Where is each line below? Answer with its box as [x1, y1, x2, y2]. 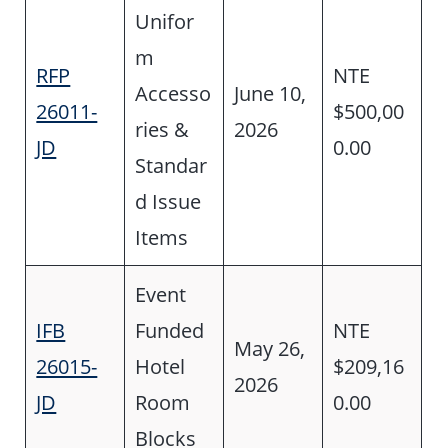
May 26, [234, 333, 306, 362]
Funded [135, 315, 205, 344]
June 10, [234, 78, 307, 107]
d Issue [135, 186, 202, 215]
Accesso [135, 78, 212, 107]
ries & [135, 114, 190, 143]
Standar [135, 150, 208, 179]
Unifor [135, 6, 195, 35]
